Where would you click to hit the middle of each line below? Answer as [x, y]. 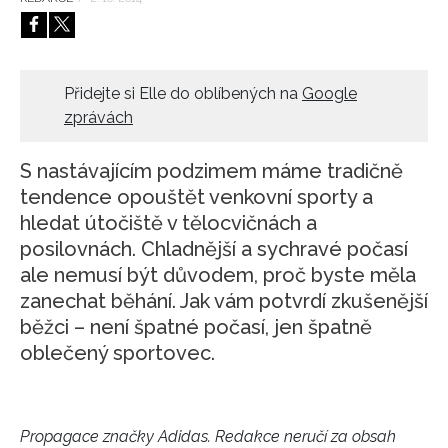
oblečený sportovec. [117, 352]
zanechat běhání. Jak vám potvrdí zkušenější [224, 300]
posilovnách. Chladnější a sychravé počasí [214, 248]
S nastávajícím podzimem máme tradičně [211, 170]
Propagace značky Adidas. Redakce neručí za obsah [208, 436]
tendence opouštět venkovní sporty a [196, 196]
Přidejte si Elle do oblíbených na [183, 93]
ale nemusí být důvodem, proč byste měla [218, 274]
